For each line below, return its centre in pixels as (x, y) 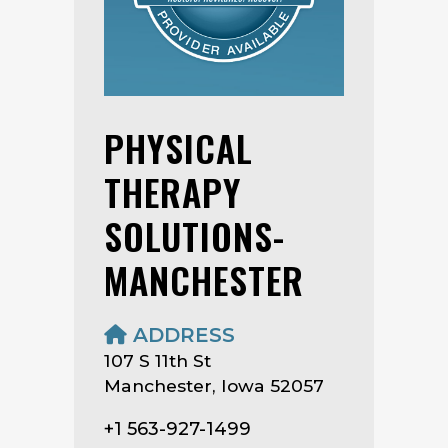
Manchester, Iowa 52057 (214, 385)
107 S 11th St (157, 360)
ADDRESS (181, 334)
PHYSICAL (178, 147)
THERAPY (172, 191)
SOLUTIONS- (194, 235)
